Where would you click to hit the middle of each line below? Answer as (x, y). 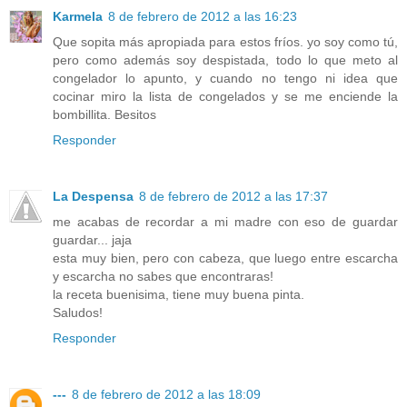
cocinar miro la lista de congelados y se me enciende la (225, 97)
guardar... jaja (92, 240)
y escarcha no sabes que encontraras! (163, 277)
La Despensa (93, 197)
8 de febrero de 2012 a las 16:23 (203, 17)
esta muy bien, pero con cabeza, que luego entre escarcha (225, 258)
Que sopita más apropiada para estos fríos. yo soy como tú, (225, 42)
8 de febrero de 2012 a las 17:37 (233, 197)
